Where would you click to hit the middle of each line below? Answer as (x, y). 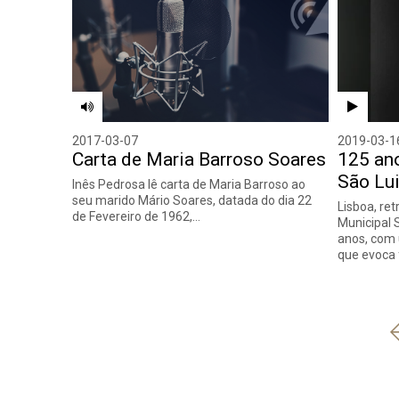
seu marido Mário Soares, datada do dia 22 (192, 201)
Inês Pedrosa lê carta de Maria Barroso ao (189, 185)
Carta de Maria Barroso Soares (199, 160)
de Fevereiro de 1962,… (137, 217)
